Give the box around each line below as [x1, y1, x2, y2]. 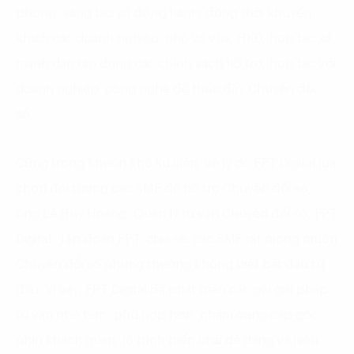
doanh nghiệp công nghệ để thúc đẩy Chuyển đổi [16, 82, 316, 96]
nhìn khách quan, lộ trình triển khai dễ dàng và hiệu [16, 333, 318, 347]
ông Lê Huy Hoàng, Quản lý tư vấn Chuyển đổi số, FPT [16, 207, 337, 220]
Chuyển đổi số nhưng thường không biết [16, 258, 262, 271]
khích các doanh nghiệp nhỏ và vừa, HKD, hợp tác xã [16, 32, 331, 45]
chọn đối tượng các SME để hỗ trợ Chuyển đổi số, [16, 182, 312, 195]
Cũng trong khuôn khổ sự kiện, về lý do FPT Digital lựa [16, 156, 336, 170]
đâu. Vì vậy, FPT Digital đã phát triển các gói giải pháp [16, 283, 328, 296]
